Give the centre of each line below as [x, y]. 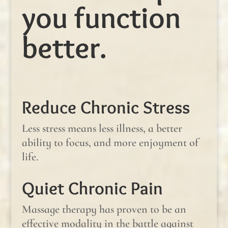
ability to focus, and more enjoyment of [110, 142]
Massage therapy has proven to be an [104, 209]
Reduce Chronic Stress [106, 107]
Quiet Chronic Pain [92, 188]
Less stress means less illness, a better [102, 128]
